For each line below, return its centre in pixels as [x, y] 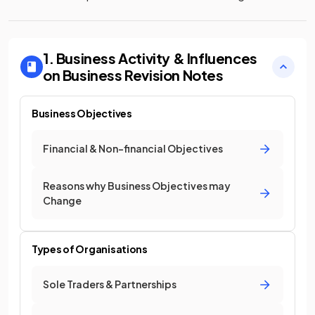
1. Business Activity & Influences [150, 58]
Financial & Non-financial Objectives [133, 148]
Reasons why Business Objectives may [137, 186]
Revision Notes [174, 75]
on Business [83, 75]
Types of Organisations [90, 249]
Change [62, 200]
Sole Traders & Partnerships [110, 284]
